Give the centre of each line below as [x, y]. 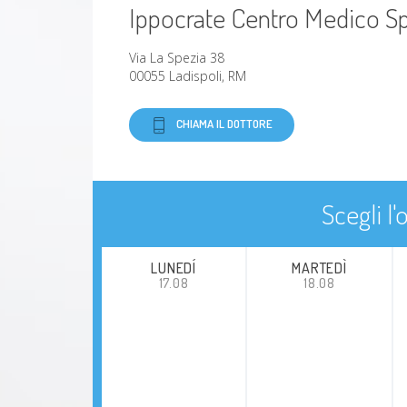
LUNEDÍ [174, 268]
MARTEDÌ [319, 268]
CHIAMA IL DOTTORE [224, 124]
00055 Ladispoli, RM [188, 76]
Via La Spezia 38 [177, 58]
